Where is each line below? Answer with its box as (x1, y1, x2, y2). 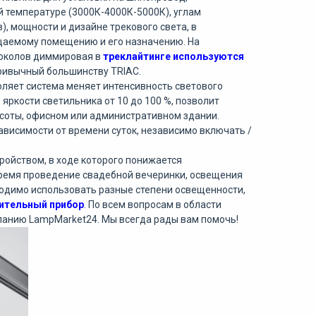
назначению (125, 36, 183, 47)
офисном (26, 110, 68, 121)
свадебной (83, 169, 133, 181)
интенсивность (102, 80, 173, 92)
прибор (49, 199, 84, 210)
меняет (66, 80, 101, 92)
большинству (46, 66, 109, 77)
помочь (201, 214, 236, 225)
